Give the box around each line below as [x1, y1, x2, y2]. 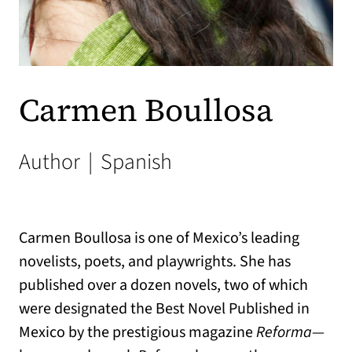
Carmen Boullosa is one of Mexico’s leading [19, 227, 299, 249]
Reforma [256, 321, 312, 343]
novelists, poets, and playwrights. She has [19, 251, 291, 273]
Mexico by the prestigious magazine [19, 321, 256, 343]
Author [19, 146, 85, 178]
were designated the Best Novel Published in [19, 298, 310, 320]
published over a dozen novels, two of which [19, 274, 308, 296]
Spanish [96, 146, 172, 178]
